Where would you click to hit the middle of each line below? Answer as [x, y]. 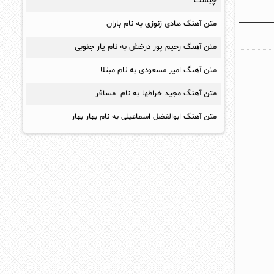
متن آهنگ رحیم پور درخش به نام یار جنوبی [146, 47]
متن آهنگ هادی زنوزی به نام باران [161, 24]
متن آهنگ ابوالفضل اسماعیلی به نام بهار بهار [144, 117]
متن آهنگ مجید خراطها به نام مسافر [156, 94]
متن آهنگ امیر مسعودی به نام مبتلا [158, 70]
